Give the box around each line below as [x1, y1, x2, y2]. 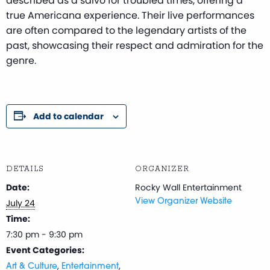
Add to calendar [33, 110, 104, 122]
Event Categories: [6, 243, 84, 256]
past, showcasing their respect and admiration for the [6, 38, 263, 52]
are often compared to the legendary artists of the [6, 23, 246, 37]
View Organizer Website [135, 196, 232, 206]
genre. [6, 53, 36, 67]
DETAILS [6, 164, 44, 174]
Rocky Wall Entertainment [135, 181, 242, 193]
